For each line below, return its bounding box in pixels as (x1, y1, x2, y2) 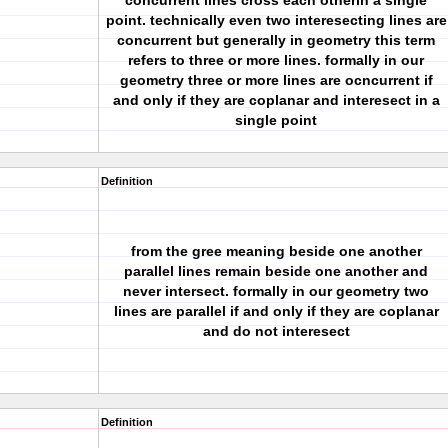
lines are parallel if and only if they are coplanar (113, 303, 439, 319)
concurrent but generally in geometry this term (117, 32, 435, 48)
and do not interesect (202, 323, 350, 339)
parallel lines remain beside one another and (124, 263, 428, 279)
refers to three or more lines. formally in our (128, 52, 424, 68)
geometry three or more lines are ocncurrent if (119, 72, 433, 88)
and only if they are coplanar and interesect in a (112, 92, 440, 108)
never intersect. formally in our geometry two (123, 283, 429, 299)
